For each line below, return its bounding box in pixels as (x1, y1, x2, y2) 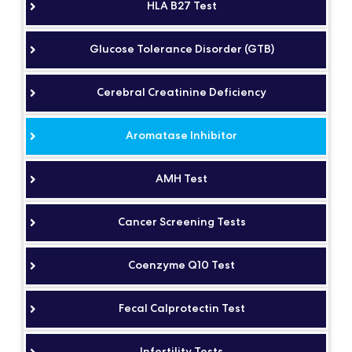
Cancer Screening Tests (117, 214, 246, 229)
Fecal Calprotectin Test (118, 301, 245, 315)
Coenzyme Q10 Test (128, 258, 235, 272)
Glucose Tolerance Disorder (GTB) (89, 42, 274, 56)
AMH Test (156, 171, 207, 185)
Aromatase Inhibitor (126, 128, 237, 142)
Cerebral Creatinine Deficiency (97, 85, 266, 99)
